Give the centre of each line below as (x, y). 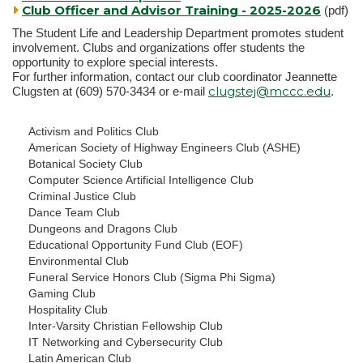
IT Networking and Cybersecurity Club (126, 342)
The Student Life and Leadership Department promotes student (178, 33)
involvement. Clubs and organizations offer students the (158, 48)
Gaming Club (62, 294)
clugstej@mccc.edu (269, 92)
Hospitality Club (68, 310)
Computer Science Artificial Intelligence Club (141, 180)
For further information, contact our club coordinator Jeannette (175, 77)
